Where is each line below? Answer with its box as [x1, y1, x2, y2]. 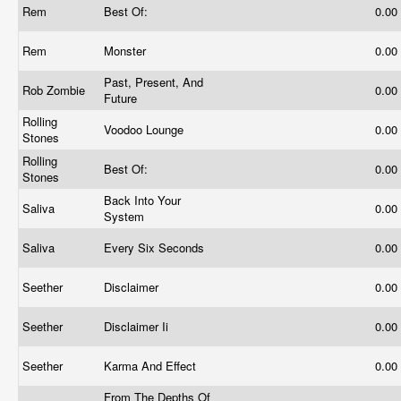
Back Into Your [104, 192, 181, 209]
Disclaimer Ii [104, 318, 172, 335]
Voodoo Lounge [104, 121, 187, 138]
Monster [104, 42, 149, 59]
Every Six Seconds [104, 239, 208, 256]
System [104, 208, 148, 225]
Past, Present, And [104, 73, 203, 90]
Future [104, 90, 141, 107]
